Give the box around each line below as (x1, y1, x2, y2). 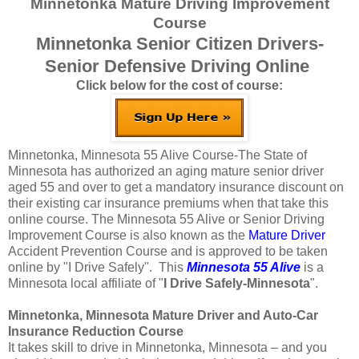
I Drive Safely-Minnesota (163, 276, 310, 290)
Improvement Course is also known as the (8, 228, 248, 242)
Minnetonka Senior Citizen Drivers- (35, 33, 324, 54)
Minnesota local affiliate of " (8, 276, 163, 290)
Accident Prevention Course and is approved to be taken (8, 244, 328, 258)
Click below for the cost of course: (76, 78, 283, 92)
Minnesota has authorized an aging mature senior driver (8, 163, 324, 178)
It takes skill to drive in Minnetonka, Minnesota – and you (8, 340, 327, 354)
